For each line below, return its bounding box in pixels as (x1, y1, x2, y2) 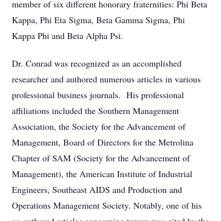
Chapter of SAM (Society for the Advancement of (12, 152, 190, 164)
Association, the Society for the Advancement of (12, 120, 185, 132)
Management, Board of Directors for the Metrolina (12, 136, 193, 148)
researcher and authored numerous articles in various (12, 73, 201, 85)
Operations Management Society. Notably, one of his (12, 199, 202, 211)
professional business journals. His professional (12, 89, 184, 101)
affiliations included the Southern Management (12, 105, 179, 116)
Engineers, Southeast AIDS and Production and (12, 184, 182, 195)
